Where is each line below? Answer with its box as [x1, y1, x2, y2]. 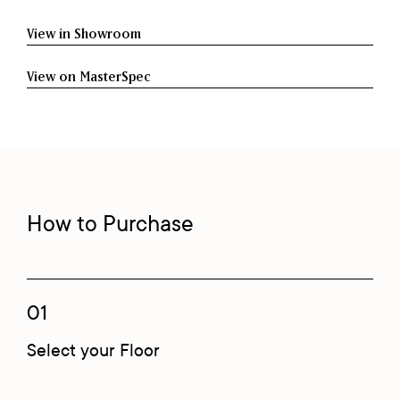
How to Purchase [27, 211, 194, 237]
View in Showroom [27, 27, 141, 41]
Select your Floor [27, 339, 160, 361]
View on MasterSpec [27, 70, 151, 84]
